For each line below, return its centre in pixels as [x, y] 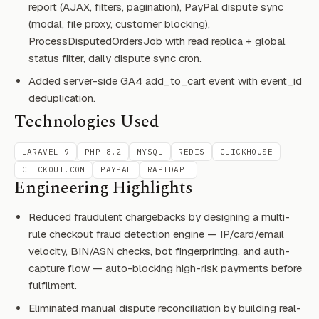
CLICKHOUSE [246, 151]
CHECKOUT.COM [53, 169]
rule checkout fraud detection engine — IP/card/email [156, 234]
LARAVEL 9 [46, 151]
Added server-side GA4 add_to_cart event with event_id [165, 81]
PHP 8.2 [103, 151]
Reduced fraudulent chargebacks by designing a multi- [159, 217]
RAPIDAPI [168, 169]
